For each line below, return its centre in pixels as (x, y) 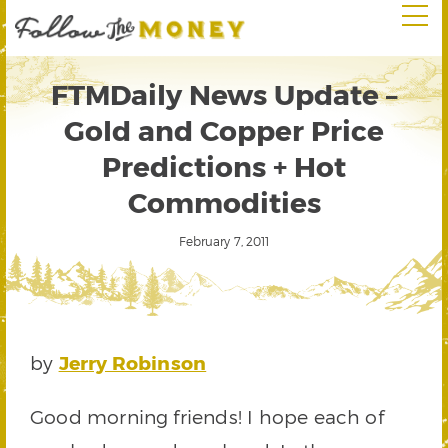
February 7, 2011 (224, 241)
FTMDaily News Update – (224, 93)
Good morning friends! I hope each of (207, 416)
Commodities (224, 201)
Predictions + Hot (224, 165)
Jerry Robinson (132, 362)
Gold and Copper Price (224, 129)
